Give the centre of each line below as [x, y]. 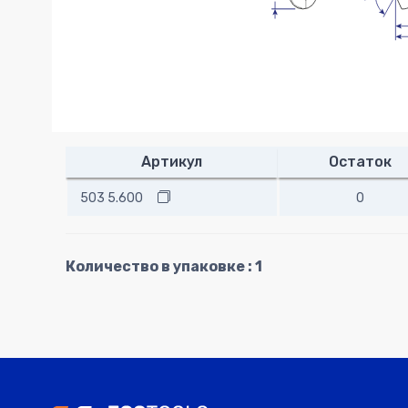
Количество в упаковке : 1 [164, 267]
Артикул [172, 162]
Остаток [360, 162]
